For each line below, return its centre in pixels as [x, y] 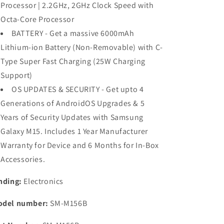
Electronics [43, 181]
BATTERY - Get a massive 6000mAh [73, 33]
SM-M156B [68, 203]
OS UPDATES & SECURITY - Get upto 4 [78, 89]
